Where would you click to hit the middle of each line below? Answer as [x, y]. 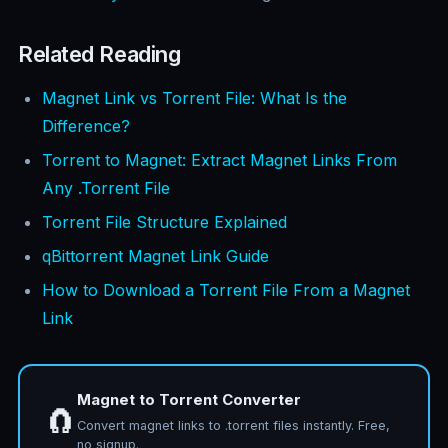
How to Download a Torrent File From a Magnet [226, 290]
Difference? [86, 126]
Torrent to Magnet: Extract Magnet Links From [219, 160]
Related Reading [99, 54]
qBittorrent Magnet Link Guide [155, 256]
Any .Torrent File [106, 188]
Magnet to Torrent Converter [189, 400]
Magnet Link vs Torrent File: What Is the [194, 98]
